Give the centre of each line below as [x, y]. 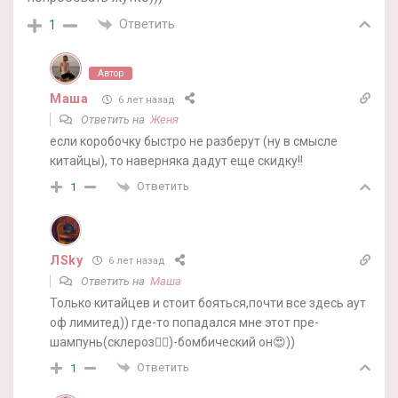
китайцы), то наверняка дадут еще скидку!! [176, 161]
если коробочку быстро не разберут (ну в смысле [194, 142]
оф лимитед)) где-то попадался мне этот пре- [184, 322]
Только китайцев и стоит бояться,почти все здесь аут [208, 302]
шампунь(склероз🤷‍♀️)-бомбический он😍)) [172, 342]
